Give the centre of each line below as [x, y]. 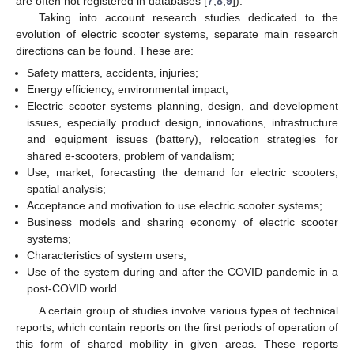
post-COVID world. [74, 288]
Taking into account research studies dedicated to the [188, 17]
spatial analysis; [67, 189]
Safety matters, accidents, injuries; [113, 73]
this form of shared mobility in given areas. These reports [177, 344]
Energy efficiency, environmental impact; [128, 89]
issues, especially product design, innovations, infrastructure [183, 122]
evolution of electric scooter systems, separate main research [177, 34]
